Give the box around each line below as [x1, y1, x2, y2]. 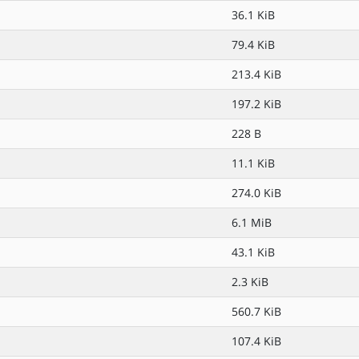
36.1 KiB [232, 7, 275, 22]
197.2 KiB [232, 96, 281, 111]
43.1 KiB [232, 244, 275, 260]
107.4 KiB [232, 333, 281, 349]
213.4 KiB [232, 67, 281, 82]
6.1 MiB [232, 215, 272, 230]
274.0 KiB [232, 185, 281, 200]
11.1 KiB [232, 155, 275, 171]
